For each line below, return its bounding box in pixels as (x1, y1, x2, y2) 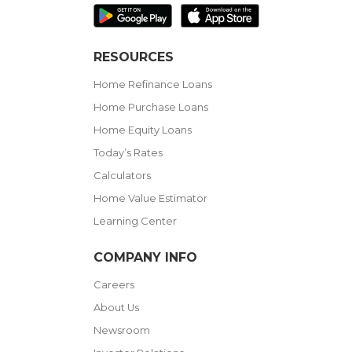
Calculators (93, 169, 151, 181)
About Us (93, 301, 139, 313)
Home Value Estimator (93, 192, 207, 204)
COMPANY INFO (93, 249, 197, 265)
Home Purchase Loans (93, 101, 208, 113)
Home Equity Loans (93, 123, 192, 136)
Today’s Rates (93, 146, 163, 159)
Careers (93, 278, 134, 291)
